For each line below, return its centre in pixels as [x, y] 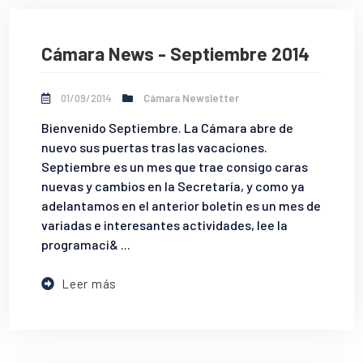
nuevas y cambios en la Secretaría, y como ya [173, 186]
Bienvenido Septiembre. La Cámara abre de [168, 128]
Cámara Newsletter [192, 98]
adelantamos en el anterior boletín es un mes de [181, 206]
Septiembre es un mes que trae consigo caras [175, 167]
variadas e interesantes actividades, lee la [165, 225]
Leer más [90, 284]
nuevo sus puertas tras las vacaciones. [155, 147]
